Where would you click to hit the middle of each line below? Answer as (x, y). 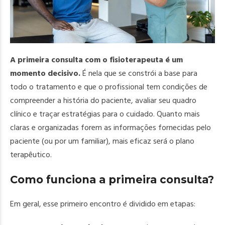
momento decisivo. (46, 73)
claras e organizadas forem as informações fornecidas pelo (110, 128)
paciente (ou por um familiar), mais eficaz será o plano (102, 141)
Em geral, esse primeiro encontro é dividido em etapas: (103, 204)
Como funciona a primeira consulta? (112, 180)
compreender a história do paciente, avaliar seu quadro (103, 100)
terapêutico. (31, 155)
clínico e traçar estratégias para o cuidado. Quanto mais (105, 114)
